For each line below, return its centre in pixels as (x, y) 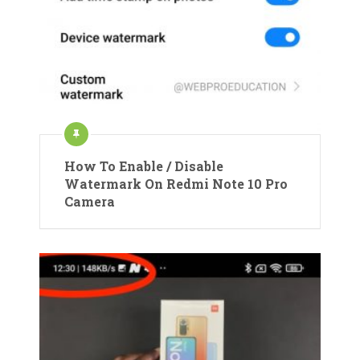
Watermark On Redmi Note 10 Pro (176, 184)
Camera (90, 202)
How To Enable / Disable (144, 166)
